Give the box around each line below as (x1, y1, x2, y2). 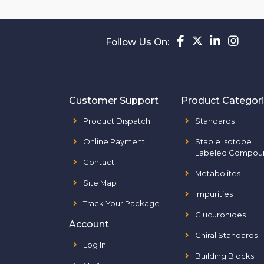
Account (69, 219, 109, 230)
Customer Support (69, 95, 159, 106)
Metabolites (195, 169, 240, 178)
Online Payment (83, 137, 145, 146)
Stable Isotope (195, 137, 252, 146)
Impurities (195, 189, 233, 199)
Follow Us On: (105, 37, 169, 48)
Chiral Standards (195, 230, 258, 240)
